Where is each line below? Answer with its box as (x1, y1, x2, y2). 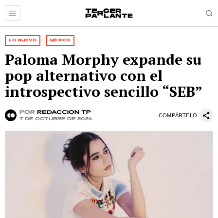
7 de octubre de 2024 (19, 116, 92, 121)
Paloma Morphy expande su (5, 50, 202, 69)
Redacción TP (37, 109, 91, 115)
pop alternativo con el (5, 66, 163, 85)
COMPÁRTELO (159, 112, 197, 118)
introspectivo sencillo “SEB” (5, 82, 202, 101)
